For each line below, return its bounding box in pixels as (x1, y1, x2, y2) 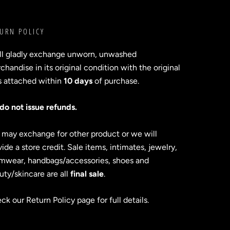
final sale (70, 168, 104, 179)
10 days (63, 75, 92, 86)
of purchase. (92, 75, 139, 86)
